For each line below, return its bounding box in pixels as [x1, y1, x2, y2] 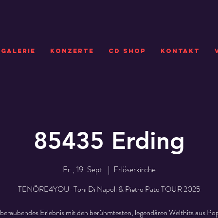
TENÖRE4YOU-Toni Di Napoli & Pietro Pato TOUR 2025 [18, 183, 200, 195]
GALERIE [1, 47, 36, 54]
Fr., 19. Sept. [62, 163, 104, 175]
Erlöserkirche [113, 163, 156, 175]
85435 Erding [33, 126, 185, 155]
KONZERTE [50, 47, 94, 54]
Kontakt [161, 47, 200, 54]
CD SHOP [109, 47, 146, 54]
